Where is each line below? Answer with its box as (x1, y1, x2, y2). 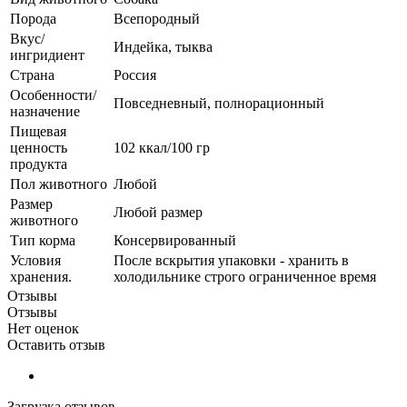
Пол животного (10, 176, 107, 193)
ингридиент (10, 47, 84, 64)
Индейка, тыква (114, 39, 213, 55)
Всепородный (114, 11, 200, 27)
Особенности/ (10, 87, 96, 104)
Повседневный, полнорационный (114, 95, 324, 112)
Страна (10, 67, 55, 84)
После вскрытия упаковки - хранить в (114, 253, 349, 269)
